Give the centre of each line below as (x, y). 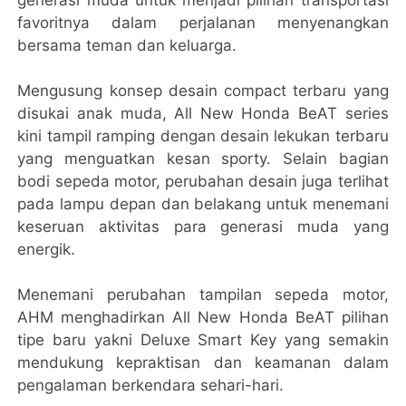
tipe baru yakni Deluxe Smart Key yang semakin (203, 340)
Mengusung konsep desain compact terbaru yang (203, 91)
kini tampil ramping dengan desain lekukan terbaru (203, 136)
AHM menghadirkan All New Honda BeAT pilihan (203, 318)
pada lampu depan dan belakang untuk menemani (203, 204)
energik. (47, 250)
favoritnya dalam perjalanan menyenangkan (203, 23)
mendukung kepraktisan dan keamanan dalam (203, 363)
